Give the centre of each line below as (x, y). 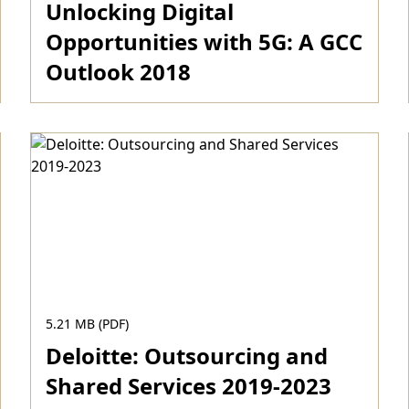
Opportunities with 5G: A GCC (204, 42)
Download (92, 123)
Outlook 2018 (119, 72)
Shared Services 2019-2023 (189, 386)
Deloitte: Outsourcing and (187, 356)
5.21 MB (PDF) (88, 324)
